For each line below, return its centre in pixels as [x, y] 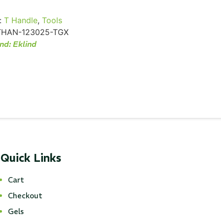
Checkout [25, 196]
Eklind [24, 44]
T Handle [21, 20]
